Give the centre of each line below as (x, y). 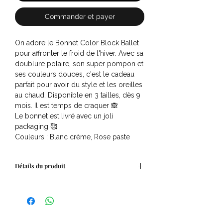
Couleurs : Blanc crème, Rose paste (72, 137)
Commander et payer (80, 17)
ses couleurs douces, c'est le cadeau (75, 74)
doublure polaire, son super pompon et (79, 64)
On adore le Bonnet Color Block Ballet (77, 43)
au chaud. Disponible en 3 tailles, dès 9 (78, 95)
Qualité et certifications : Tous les (67, 205)
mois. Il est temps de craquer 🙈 (66, 106)
